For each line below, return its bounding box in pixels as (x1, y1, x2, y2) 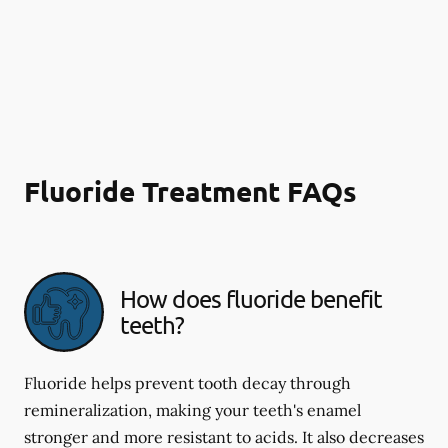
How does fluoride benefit (120, 283, 383, 313)
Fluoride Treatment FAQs (24, 172, 357, 208)
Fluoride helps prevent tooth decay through (24, 372, 351, 393)
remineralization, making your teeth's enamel (24, 399, 361, 420)
